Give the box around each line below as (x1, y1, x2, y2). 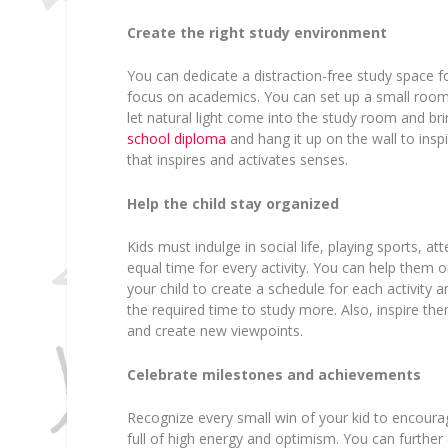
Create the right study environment (127, 22, 388, 42)
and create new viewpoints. (127, 321, 304, 341)
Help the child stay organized (127, 193, 340, 213)
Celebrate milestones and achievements (127, 364, 422, 384)
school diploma (127, 129, 227, 149)
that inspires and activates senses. (127, 150, 349, 170)
